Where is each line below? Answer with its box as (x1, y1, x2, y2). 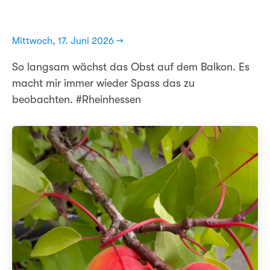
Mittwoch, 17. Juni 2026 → (12, 36, 124, 46)
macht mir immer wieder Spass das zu (12, 77, 195, 89)
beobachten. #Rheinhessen (12, 93, 141, 105)
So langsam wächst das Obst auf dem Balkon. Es (12, 61, 250, 73)
